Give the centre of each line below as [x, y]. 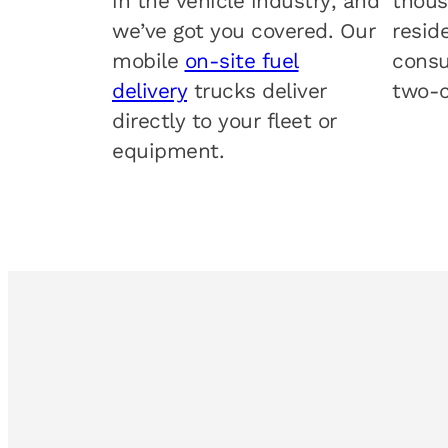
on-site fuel [241, 61]
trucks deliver [257, 91]
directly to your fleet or [224, 121]
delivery [149, 91]
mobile [148, 61]
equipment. [168, 151]
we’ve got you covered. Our [243, 31]
